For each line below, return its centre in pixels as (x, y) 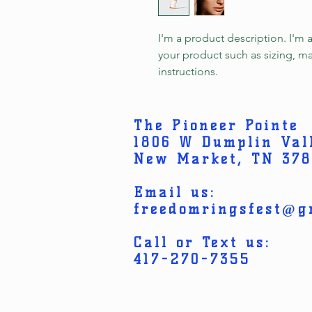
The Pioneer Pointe (216, 125)
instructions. (188, 71)
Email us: (175, 192)
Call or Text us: (202, 242)
